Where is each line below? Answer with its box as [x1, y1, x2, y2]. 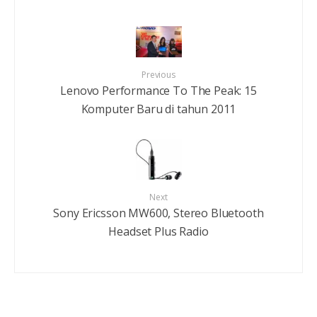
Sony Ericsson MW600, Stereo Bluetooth [53, 204, 264, 221]
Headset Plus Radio [108, 223, 209, 239]
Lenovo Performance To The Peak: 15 [60, 82, 257, 98]
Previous [142, 68, 175, 81]
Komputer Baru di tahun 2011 [81, 100, 236, 117]
